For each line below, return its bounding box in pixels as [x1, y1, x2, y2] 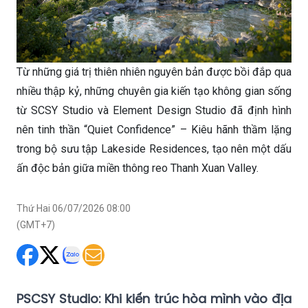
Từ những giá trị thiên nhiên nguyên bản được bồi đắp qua [16, 65, 291, 79]
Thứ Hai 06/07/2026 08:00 [16, 203, 131, 214]
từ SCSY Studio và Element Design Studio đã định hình [16, 104, 291, 118]
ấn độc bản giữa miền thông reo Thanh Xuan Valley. [16, 162, 258, 175]
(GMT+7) [16, 219, 55, 231]
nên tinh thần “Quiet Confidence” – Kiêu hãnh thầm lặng [16, 123, 291, 137]
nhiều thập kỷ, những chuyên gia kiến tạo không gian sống [16, 85, 291, 98]
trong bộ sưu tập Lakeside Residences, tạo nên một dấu [16, 142, 291, 156]
